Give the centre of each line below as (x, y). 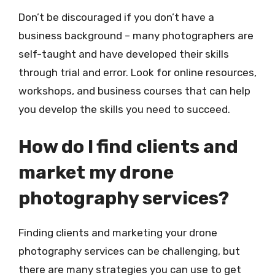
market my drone (96, 172)
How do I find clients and (128, 147)
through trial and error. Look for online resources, (137, 72)
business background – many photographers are (136, 35)
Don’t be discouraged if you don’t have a (116, 17)
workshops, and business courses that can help (134, 91)
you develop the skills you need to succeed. (124, 109)
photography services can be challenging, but (129, 251)
